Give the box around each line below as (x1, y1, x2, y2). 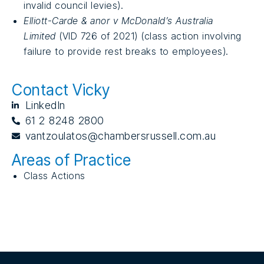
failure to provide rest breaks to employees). (24, 45, 229, 57)
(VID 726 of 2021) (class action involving (55, 29, 242, 42)
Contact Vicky (12, 81, 110, 100)
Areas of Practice (12, 151, 131, 170)
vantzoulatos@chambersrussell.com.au (25, 130, 216, 143)
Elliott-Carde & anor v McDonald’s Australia (24, 14, 213, 27)
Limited (24, 29, 56, 42)
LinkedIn (25, 99, 65, 112)
